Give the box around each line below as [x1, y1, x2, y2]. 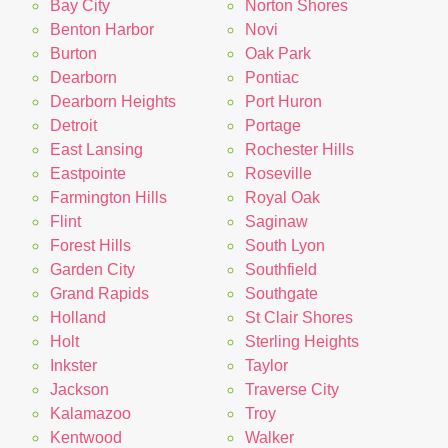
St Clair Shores [244, 309, 353, 327]
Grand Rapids [50, 285, 149, 303]
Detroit [50, 117, 97, 135]
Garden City [50, 261, 135, 279]
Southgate [244, 285, 318, 303]
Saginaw [244, 213, 308, 231]
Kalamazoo [50, 405, 131, 423]
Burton [50, 45, 97, 63]
